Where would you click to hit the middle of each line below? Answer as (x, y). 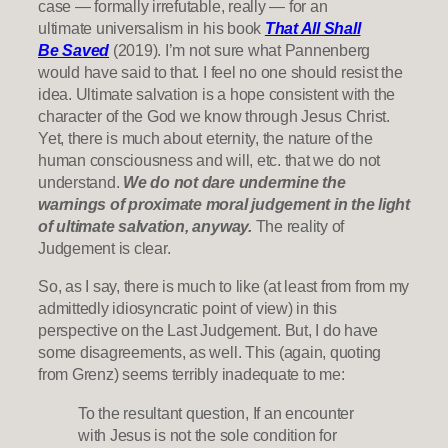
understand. (81, 182)
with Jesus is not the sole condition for (207, 434)
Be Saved (74, 50)
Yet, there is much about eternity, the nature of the (205, 138)
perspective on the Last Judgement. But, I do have (208, 330)
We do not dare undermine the (234, 182)
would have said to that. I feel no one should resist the (220, 72)
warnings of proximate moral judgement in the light (224, 204)
